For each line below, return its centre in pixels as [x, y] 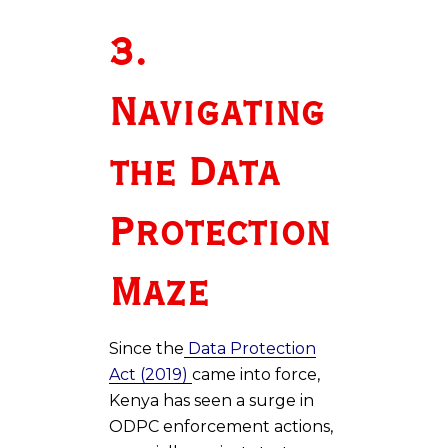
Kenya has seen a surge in [211, 400]
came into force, [256, 374]
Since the [146, 348]
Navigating [217, 113]
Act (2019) [150, 374]
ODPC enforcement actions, [221, 426]
